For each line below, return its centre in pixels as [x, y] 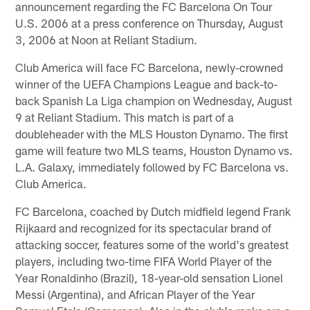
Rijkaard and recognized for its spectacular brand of [144, 227]
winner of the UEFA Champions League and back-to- [147, 83]
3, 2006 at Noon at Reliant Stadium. [107, 39]
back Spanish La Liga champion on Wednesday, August [154, 100]
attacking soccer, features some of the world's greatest [152, 244]
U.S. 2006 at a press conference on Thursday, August [149, 22]
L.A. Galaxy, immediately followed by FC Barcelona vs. [152, 166]
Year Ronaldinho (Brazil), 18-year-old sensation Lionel [149, 277]
